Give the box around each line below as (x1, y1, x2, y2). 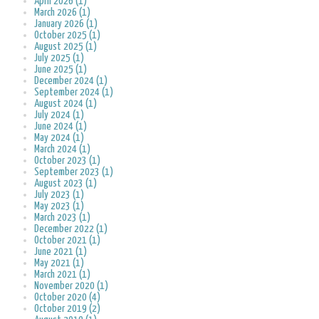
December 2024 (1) (34, 75, 108, 87)
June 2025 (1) (34, 64, 87, 75)
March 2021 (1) (34, 269, 90, 281)
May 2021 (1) (34, 258, 84, 269)
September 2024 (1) (34, 87, 113, 98)
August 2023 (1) (34, 178, 97, 189)
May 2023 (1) (34, 201, 84, 212)
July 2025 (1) (34, 53, 84, 64)
